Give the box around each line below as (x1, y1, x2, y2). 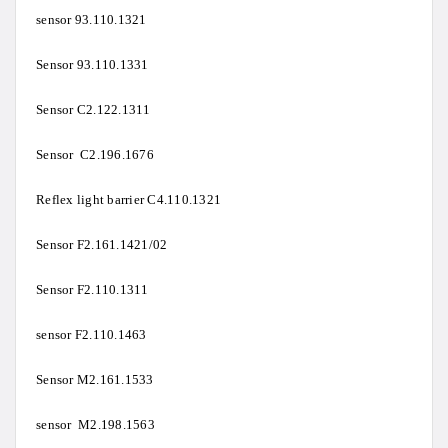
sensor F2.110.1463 (36, 327, 147, 343)
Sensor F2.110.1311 (36, 282, 149, 298)
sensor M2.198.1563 (36, 417, 155, 433)
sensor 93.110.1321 (36, 12, 147, 28)
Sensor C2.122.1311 (36, 102, 151, 118)
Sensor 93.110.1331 (36, 57, 149, 73)
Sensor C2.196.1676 (36, 147, 154, 163)
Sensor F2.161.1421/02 (36, 237, 168, 253)
